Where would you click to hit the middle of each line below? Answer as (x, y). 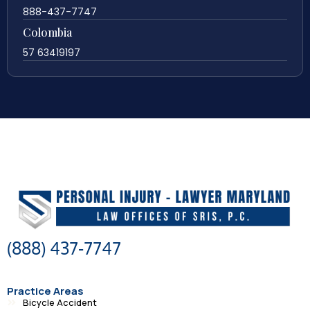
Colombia (47, 32)
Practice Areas (45, 291)
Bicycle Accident (60, 302)
